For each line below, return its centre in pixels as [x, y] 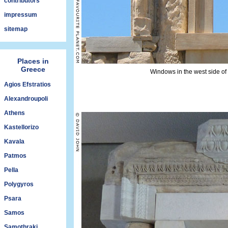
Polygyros [19, 184]
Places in [33, 61]
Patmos [15, 156]
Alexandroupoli [26, 99]
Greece [33, 69]
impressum [21, 15]
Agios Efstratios [27, 84]
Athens [15, 113]
